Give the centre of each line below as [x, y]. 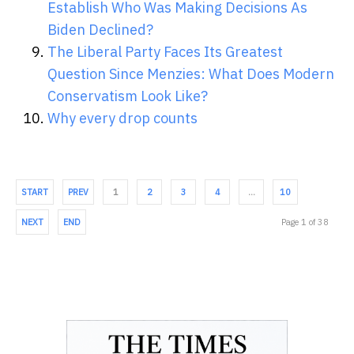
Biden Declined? [100, 29]
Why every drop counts [122, 118]
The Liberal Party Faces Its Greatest [165, 51]
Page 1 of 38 [305, 222]
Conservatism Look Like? [128, 96]
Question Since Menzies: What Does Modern [191, 73]
